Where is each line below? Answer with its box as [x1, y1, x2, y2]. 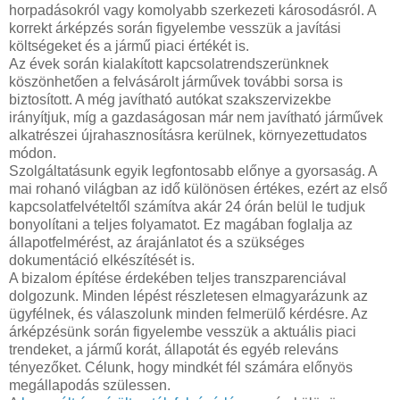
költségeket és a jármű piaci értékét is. [9, 37, 249, 54]
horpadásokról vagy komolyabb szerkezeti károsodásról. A [9, 2, 376, 18]
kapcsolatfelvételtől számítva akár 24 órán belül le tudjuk [9, 198, 365, 214]
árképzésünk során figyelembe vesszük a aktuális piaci [9, 323, 356, 339]
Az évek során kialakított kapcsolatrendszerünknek [9, 55, 329, 71]
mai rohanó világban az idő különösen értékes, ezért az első [9, 180, 387, 196]
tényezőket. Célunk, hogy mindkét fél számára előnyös [9, 359, 353, 375]
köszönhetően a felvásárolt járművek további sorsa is [9, 73, 343, 89]
